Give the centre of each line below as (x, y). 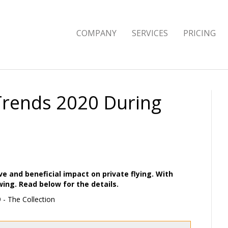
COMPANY (96, 33)
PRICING (199, 33)
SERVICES (150, 33)
